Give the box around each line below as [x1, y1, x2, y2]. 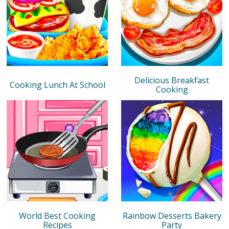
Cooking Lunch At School [9, 79, 105, 90]
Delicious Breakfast [134, 74, 209, 86]
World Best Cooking [19, 210, 96, 221]
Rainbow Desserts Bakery [122, 210, 221, 221]
